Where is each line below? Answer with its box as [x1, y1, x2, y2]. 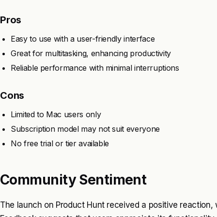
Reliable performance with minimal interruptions [11, 62, 179, 73]
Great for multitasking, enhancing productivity [11, 48, 171, 58]
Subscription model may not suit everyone [11, 124, 160, 134]
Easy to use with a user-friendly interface [11, 33, 155, 44]
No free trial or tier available [11, 138, 109, 148]
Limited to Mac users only [11, 109, 101, 119]
